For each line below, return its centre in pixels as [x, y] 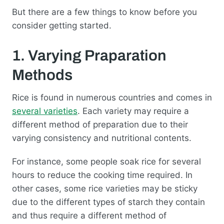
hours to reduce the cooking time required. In [102, 175]
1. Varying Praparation [89, 55]
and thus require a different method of [89, 216]
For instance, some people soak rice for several [106, 162]
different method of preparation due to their [100, 124]
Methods [42, 75]
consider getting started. [62, 25]
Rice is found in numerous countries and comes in [112, 97]
